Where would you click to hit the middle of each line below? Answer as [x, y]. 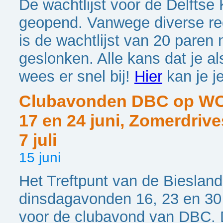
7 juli [38, 140]
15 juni [40, 158]
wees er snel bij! [77, 76]
